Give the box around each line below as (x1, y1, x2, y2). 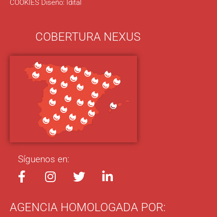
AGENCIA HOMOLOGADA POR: (10, 201, 166, 215)
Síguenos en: (18, 153, 69, 165)
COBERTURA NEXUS (35, 30, 140, 44)
